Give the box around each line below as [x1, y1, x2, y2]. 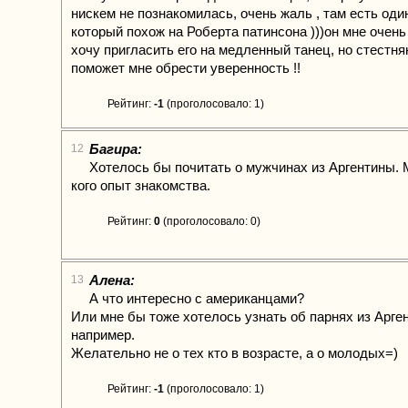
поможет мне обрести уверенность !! [71, 60, 301, 76]
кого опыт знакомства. [71, 178, 210, 193]
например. [71, 327, 135, 342]
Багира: [89, 141, 142, 157]
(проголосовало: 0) [160, 215, 260, 228]
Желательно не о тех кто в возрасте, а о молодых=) [71, 345, 398, 361]
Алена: [89, 272, 135, 288]
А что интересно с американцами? [89, 291, 304, 306]
